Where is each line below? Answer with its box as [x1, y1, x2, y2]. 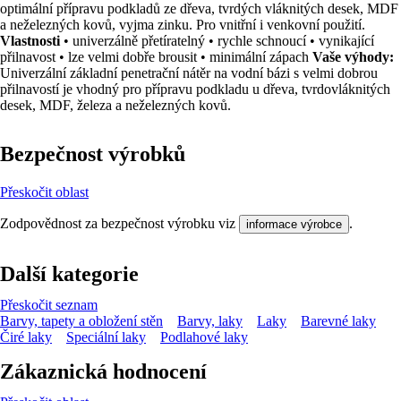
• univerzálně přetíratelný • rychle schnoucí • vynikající [60, 33, 374, 48]
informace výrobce [246, 217, 342, 231]
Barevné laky [301, 312, 376, 328]
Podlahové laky [160, 328, 248, 345]
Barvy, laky [177, 312, 243, 328]
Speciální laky [66, 328, 146, 345]
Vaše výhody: [312, 49, 394, 64]
